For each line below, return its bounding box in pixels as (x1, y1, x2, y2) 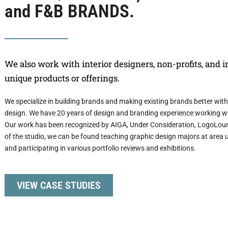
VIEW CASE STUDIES (16, 179, 101, 192)
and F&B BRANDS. (4, 1, 134, 22)
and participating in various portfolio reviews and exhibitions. (4, 144, 196, 153)
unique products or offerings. (4, 72, 120, 84)
